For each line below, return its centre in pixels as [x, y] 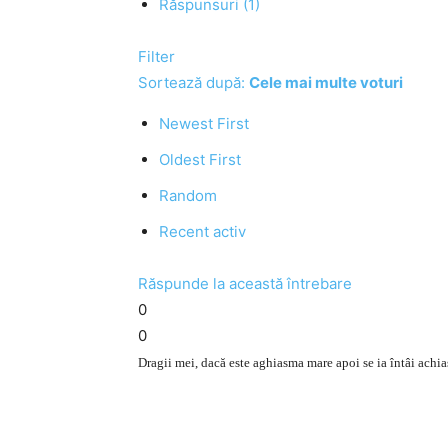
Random [188, 195]
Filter [156, 56]
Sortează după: [193, 82]
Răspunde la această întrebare [245, 283]
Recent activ [202, 231]
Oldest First [200, 159]
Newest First [204, 123]
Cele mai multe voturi [326, 82]
